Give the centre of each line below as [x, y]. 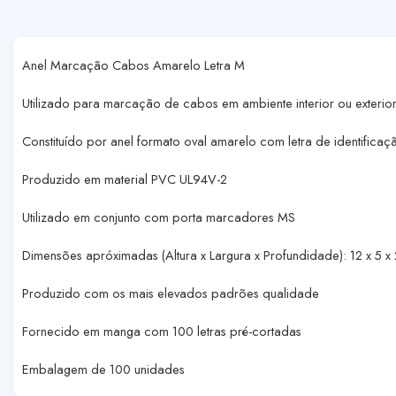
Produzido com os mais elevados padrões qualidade [171, 293]
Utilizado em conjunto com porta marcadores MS [159, 217]
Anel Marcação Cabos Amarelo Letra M [133, 65]
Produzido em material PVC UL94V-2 [125, 179]
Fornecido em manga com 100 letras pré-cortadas [162, 331]
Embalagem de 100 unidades [103, 369]
